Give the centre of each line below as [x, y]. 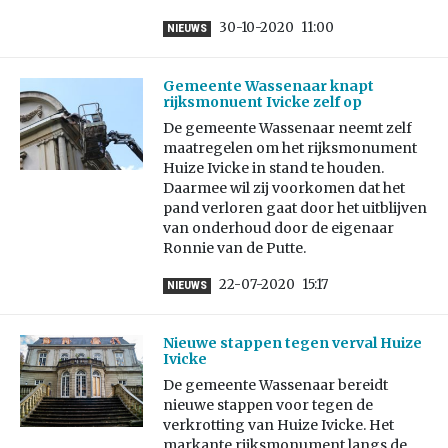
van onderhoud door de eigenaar [278, 228]
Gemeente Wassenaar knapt [268, 86]
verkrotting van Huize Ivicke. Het [278, 425]
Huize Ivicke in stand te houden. [273, 168]
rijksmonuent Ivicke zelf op [262, 102]
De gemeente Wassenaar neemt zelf [287, 128]
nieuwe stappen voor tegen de [267, 405]
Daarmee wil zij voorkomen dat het [283, 188]
